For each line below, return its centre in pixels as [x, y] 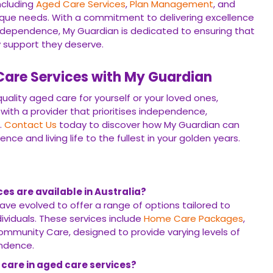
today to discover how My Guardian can [148, 125]
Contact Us [30, 125]
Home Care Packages [193, 218]
